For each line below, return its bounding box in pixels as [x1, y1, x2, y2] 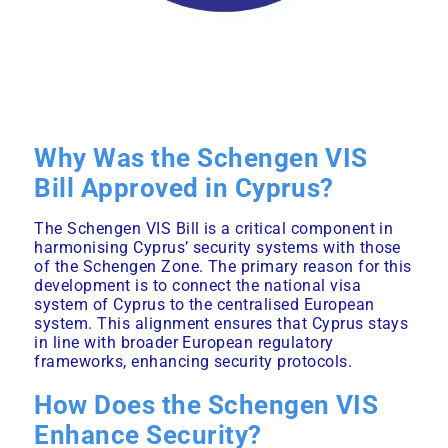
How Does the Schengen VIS [34, 390, 379, 421]
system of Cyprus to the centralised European [34, 295, 375, 315]
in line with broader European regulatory [34, 333, 334, 353]
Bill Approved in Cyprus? [34, 173, 334, 204]
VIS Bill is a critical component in [141, 219, 394, 239]
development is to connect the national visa [34, 276, 362, 296]
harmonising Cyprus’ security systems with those [34, 238, 401, 258]
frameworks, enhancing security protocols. [34, 352, 353, 372]
